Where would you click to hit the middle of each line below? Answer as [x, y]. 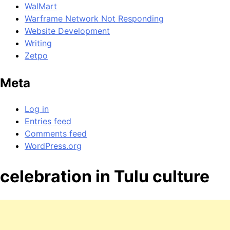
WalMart [41, 6]
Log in [37, 109]
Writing [38, 43]
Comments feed [56, 133]
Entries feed [48, 121]
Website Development [67, 31]
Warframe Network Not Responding [94, 19]
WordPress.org [53, 146]
